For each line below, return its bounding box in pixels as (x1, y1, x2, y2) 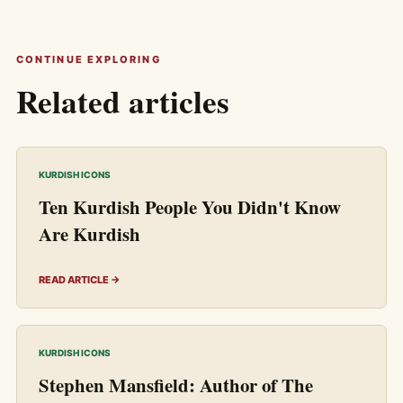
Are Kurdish (39, 219, 140, 247)
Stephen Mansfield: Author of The (39, 371, 313, 399)
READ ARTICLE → (39, 273, 121, 286)
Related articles (16, 77, 229, 124)
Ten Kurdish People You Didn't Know (39, 193, 341, 220)
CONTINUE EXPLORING (16, 52, 161, 66)
